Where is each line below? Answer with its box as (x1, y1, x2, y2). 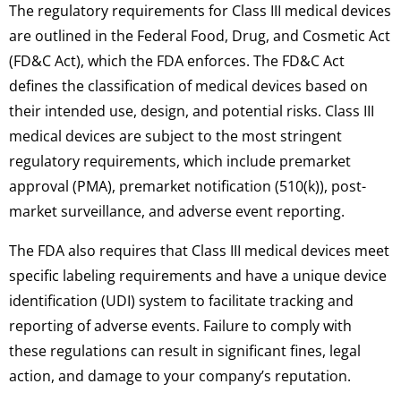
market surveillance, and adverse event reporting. (9, 200, 345, 221)
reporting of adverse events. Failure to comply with (9, 316, 352, 337)
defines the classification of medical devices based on (9, 75, 368, 96)
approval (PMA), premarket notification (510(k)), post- (9, 175, 366, 196)
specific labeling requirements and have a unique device (9, 266, 387, 286)
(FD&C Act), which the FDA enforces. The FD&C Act (9, 50, 345, 71)
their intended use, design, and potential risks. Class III (9, 100, 374, 121)
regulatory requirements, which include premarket (9, 150, 351, 171)
